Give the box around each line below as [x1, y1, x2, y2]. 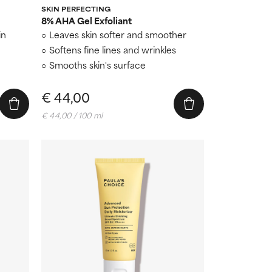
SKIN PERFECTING [41, 3, 110, 13]
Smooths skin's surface [49, 57, 146, 72]
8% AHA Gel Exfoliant [41, 13, 132, 27]
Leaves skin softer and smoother [49, 27, 186, 41]
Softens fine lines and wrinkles [49, 42, 176, 56]
